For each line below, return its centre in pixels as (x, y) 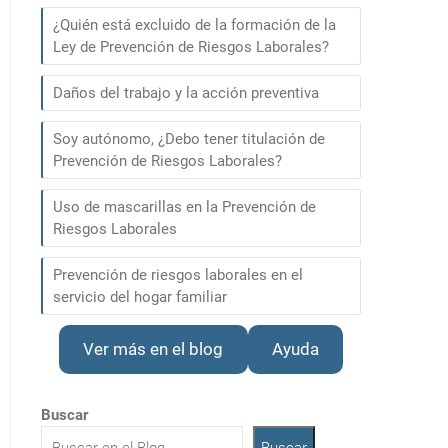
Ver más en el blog (153, 349)
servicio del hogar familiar (140, 297)
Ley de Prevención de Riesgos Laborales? (191, 47)
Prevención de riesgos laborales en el (178, 275)
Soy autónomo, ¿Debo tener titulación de (189, 139)
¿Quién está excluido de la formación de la (194, 25)
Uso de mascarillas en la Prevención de (184, 207)
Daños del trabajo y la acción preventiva (186, 93)
